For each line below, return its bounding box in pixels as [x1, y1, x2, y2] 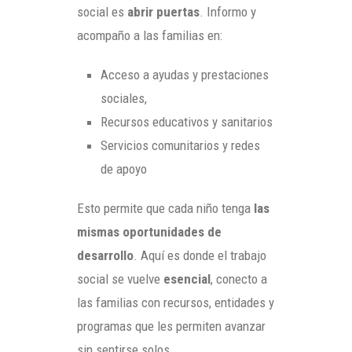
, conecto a [211, 270, 267, 287]
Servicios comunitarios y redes [101, 137, 260, 153]
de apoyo [101, 160, 147, 177]
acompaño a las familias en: [77, 27, 222, 43]
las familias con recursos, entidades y [77, 294, 274, 310]
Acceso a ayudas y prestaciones [101, 66, 269, 82]
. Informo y [200, 3, 256, 20]
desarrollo [77, 247, 134, 263]
